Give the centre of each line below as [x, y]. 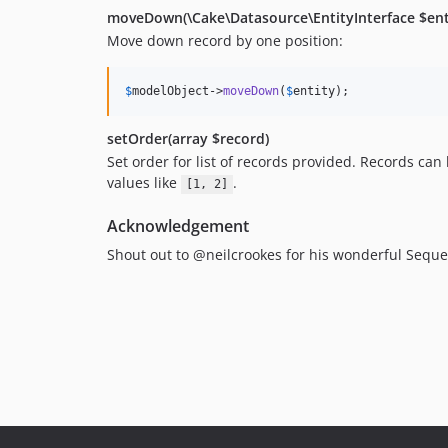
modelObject [170, 91]
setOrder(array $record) [188, 139]
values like [144, 183]
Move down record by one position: [225, 41]
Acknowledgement [178, 226]
